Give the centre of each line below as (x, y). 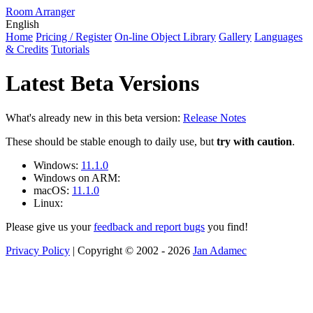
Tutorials (70, 49)
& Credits (27, 49)
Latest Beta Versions (102, 83)
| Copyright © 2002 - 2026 (131, 250)
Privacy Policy (38, 250)
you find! (226, 226)
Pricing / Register (74, 37)
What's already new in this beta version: (94, 117)
